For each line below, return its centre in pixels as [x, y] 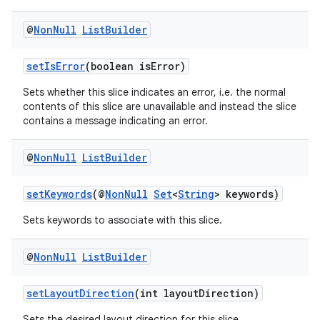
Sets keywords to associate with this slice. [122, 220]
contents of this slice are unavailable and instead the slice [160, 106]
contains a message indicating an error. [115, 121]
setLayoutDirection [80, 293]
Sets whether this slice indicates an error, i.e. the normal [154, 92]
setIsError [56, 66]
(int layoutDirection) [197, 293]
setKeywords [59, 194]
